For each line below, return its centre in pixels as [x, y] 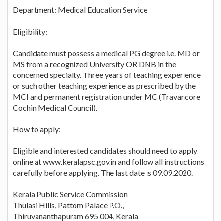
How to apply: [37, 129]
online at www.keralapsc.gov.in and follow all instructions [109, 161]
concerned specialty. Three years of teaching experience [107, 74]
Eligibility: [30, 31]
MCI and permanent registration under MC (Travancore [107, 96]
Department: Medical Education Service [80, 9]
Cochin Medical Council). [55, 107]
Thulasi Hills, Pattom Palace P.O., [68, 205]
